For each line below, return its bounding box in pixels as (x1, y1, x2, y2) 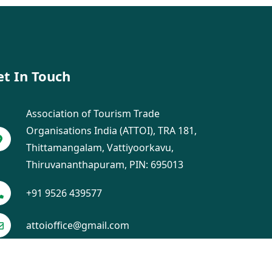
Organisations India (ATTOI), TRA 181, (26, 124, 197, 137)
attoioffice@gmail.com (26, 219, 129, 232)
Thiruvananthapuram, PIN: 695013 (26, 158, 183, 171)
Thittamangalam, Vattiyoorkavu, (26, 141, 174, 154)
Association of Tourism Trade (26, 107, 160, 120)
